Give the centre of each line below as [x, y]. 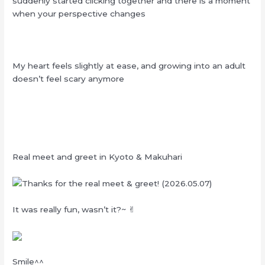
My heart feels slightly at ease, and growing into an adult [129, 66]
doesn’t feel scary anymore [69, 79]
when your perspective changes [79, 14]
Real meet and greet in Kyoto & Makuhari [98, 156]
